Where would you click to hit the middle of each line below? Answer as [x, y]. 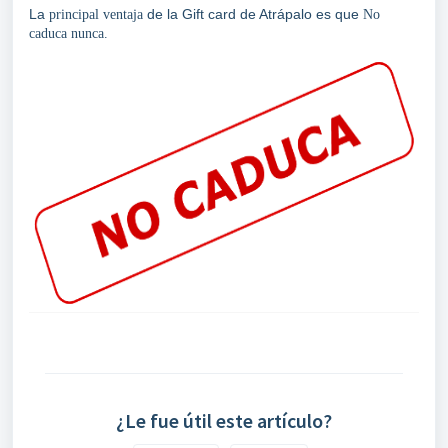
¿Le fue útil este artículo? [224, 420]
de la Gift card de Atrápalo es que [253, 13]
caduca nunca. [68, 33]
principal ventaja [96, 14]
